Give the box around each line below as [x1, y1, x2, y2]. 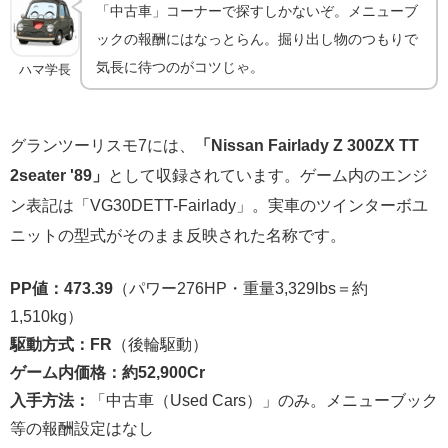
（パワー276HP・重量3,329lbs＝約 [113, 279, 368, 296]
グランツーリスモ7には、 [10, 136, 195, 153]
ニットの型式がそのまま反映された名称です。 [10, 226, 346, 243]
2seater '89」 [10, 166, 108, 183]
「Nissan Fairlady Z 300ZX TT [195, 136, 419, 153]
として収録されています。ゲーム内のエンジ [108, 166, 428, 183]
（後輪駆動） [112, 335, 208, 352]
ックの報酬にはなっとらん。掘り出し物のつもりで [96, 31, 419, 46]
